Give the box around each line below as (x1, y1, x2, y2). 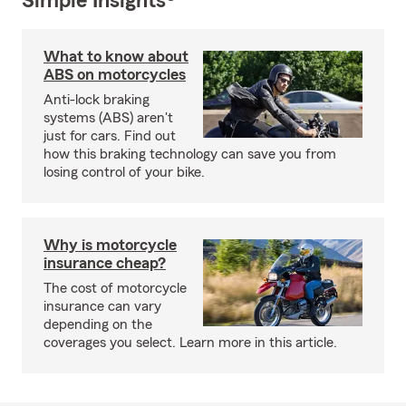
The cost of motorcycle (43, 281, 187, 295)
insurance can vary (43, 299, 161, 314)
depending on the (43, 317, 152, 332)
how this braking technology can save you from (43, 147, 336, 161)
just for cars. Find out (43, 129, 176, 143)
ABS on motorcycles (43, 66, 186, 82)
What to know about (43, 48, 188, 64)
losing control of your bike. (43, 165, 205, 179)
